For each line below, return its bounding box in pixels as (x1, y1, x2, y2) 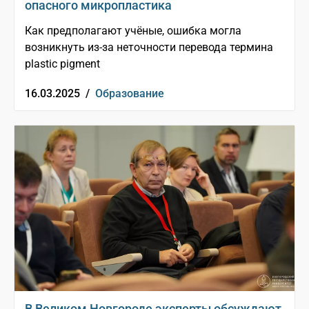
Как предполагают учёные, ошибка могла (25, 24, 241, 38)
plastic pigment (25, 57, 100, 71)
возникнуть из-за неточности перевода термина (25, 41, 273, 54)
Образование (95, 87, 164, 101)
